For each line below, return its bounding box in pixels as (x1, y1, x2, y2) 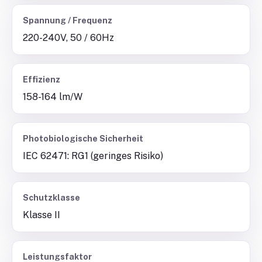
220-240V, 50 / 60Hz (23, 32, 114, 43)
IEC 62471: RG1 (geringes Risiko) (23, 150, 163, 161)
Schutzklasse (23, 193, 80, 202)
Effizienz (23, 75, 60, 84)
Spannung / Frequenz (23, 16, 112, 25)
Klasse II (23, 209, 60, 220)
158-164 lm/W (23, 91, 82, 102)
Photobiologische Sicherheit (23, 134, 143, 143)
